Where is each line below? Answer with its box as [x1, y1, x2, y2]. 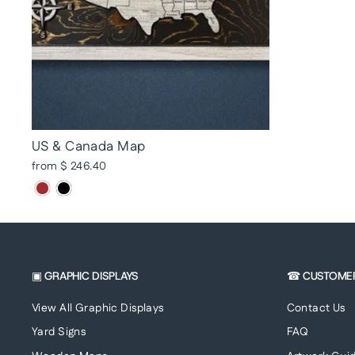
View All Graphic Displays [32, 300, 164, 316]
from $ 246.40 [32, 158, 107, 174]
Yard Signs [32, 324, 86, 341]
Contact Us [286, 300, 345, 316]
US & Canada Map [32, 136, 146, 156]
